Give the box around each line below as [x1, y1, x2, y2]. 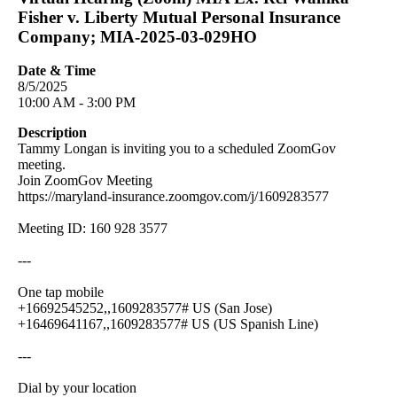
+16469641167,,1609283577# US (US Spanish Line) [18, 316, 318, 332]
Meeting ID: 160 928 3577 [18, 221, 167, 237]
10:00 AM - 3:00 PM [18, 95, 136, 111]
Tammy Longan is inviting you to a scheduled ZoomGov [18, 141, 336, 157]
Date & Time [18, 63, 96, 79]
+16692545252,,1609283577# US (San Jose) [18, 300, 272, 316]
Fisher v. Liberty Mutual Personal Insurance [18, 7, 340, 27]
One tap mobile [18, 284, 104, 300]
